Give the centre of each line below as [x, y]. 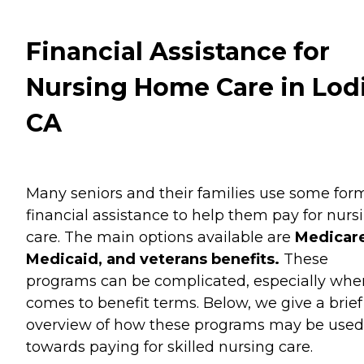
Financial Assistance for [178, 52]
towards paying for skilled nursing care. [169, 347]
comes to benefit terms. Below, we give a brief [194, 303]
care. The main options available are [160, 238]
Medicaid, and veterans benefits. [153, 260]
